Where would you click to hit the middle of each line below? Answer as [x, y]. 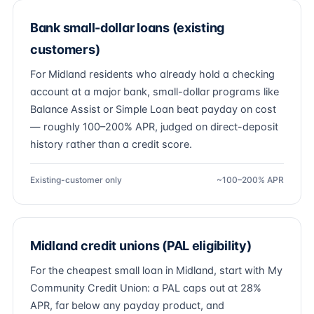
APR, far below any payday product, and [127, 306]
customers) [65, 49]
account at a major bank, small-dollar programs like [155, 92]
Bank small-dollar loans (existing [128, 28]
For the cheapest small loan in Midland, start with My [156, 271]
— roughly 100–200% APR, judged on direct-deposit [154, 127]
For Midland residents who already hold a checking [152, 74]
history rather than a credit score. [111, 144]
